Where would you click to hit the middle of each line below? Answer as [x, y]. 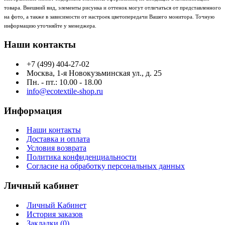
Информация [33, 110]
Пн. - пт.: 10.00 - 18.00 [64, 82]
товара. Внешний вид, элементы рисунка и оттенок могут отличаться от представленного [113, 8]
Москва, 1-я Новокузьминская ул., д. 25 [94, 73]
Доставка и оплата [58, 139]
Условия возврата [57, 148]
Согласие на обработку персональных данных [106, 166]
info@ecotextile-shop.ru [65, 91]
